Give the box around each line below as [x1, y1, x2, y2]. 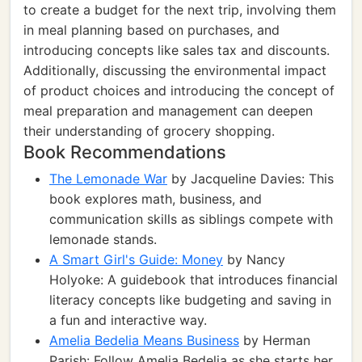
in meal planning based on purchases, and [23, 22, 280, 38]
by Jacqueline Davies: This [167, 170, 334, 187]
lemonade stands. [49, 231, 157, 247]
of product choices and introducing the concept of [23, 82, 335, 99]
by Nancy [223, 251, 285, 267]
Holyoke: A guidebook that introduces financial [49, 271, 338, 288]
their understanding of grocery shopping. [23, 123, 275, 139]
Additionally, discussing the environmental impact [23, 62, 326, 78]
